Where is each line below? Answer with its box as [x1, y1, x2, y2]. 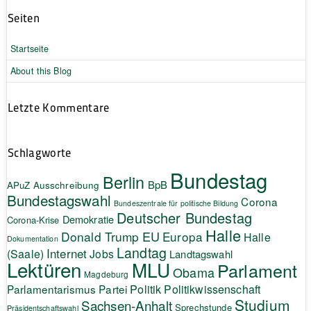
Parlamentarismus [6, 280, 96, 296]
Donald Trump [60, 227, 140, 245]
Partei [99, 280, 128, 296]
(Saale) [6, 245, 44, 262]
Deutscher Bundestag [117, 207, 252, 228]
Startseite [10, 42, 49, 55]
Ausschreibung [33, 178, 100, 192]
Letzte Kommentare [7, 99, 110, 115]
